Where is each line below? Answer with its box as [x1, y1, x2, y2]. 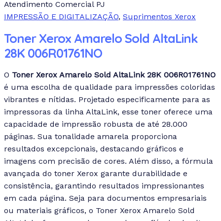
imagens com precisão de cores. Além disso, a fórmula [4, 156, 213, 166]
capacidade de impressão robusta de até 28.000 [4, 119, 187, 129]
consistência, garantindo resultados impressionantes [4, 181, 204, 190]
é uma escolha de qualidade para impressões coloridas [4, 82, 215, 92]
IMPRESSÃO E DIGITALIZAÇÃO [4, 12, 118, 21]
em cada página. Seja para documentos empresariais [4, 193, 207, 203]
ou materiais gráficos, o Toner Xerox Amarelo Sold [4, 205, 195, 215]
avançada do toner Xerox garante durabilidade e [4, 168, 187, 178]
